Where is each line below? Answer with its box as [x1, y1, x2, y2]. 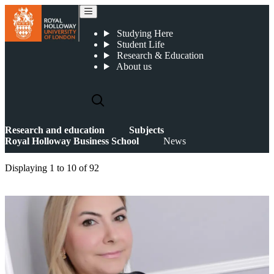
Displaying [5, 163, 50, 173]
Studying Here [114, 28, 173, 39]
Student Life [114, 39, 165, 50]
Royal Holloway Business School [5, 136, 139, 146]
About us [114, 61, 152, 72]
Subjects [129, 125, 164, 135]
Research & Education [114, 50, 204, 61]
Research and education [5, 125, 105, 135]
